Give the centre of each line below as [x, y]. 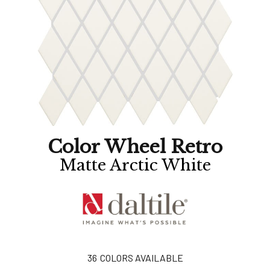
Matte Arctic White [135, 165]
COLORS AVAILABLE [141, 258]
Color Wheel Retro [135, 147]
